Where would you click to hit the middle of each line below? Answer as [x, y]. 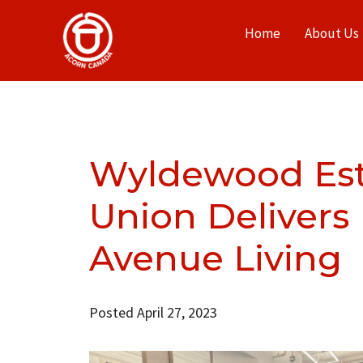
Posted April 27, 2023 [153, 312]
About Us [332, 33]
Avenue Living [215, 258]
